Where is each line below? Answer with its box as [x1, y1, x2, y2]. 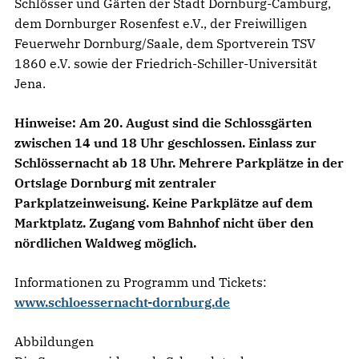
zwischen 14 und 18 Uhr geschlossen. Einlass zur [14, 134, 317, 151]
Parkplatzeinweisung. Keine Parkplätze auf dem [14, 194, 313, 211]
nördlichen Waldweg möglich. [14, 234, 196, 251]
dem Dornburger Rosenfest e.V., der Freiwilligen [14, 14, 307, 31]
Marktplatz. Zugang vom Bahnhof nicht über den [14, 214, 313, 231]
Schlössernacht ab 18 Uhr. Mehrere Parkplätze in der [14, 154, 344, 171]
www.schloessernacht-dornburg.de [14, 293, 230, 310]
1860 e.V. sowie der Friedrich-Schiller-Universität [14, 54, 317, 71]
